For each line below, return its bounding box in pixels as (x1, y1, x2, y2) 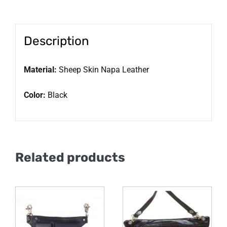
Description (23, 33, 89, 48)
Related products (15, 150, 125, 165)
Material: (23, 64, 57, 74)
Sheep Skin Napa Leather (56, 64, 149, 74)
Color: (23, 90, 46, 100)
